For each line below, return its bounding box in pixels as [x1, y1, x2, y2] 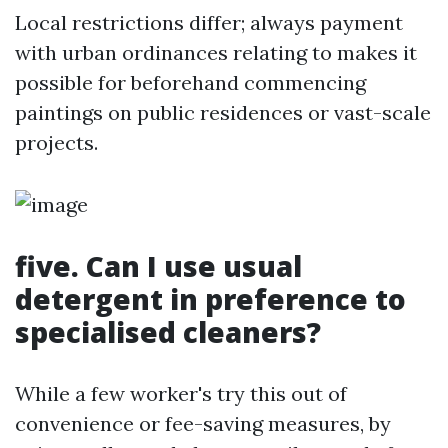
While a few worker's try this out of [15, 381, 347, 406]
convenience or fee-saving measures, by [15, 411, 391, 436]
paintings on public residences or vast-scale [15, 100, 431, 125]
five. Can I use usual [15, 247, 302, 285]
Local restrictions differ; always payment [15, 10, 403, 35]
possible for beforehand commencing [15, 70, 366, 95]
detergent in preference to [15, 280, 406, 318]
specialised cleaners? [15, 313, 321, 351]
